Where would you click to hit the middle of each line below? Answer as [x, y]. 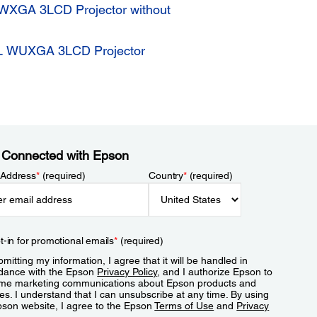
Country [166, 175]
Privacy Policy [127, 272]
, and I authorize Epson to [215, 272]
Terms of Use [184, 306]
